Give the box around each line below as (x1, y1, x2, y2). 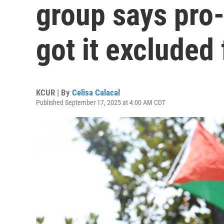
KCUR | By (36, 87, 72, 97)
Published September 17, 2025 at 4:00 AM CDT (36, 98, 165, 106)
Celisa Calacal (72, 87, 120, 97)
